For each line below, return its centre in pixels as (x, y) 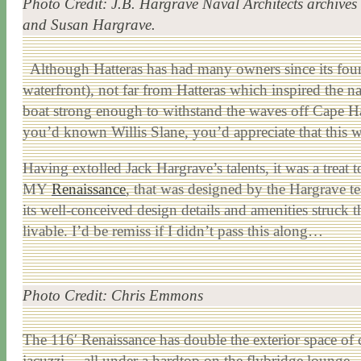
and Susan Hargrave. (89, 25)
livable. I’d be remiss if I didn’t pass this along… (173, 230)
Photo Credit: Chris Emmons (113, 296)
